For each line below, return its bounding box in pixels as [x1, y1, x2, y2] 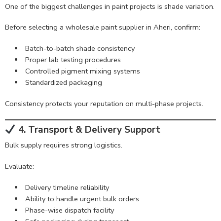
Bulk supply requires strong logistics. [5, 140, 122, 150]
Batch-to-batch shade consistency [25, 43, 135, 54]
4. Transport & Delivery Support [15, 123, 160, 136]
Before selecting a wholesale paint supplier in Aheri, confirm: [5, 22, 200, 33]
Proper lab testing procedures [25, 55, 121, 65]
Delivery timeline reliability [25, 183, 109, 193]
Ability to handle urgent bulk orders [25, 194, 139, 204]
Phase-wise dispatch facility [25, 205, 114, 216]
